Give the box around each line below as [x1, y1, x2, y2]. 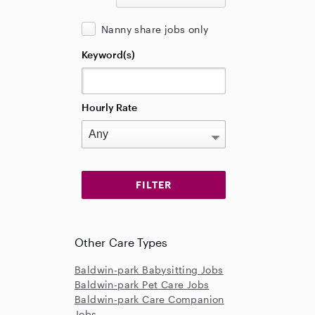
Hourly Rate [82, 101, 137, 113]
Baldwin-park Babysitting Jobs [75, 264, 224, 276]
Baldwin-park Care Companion [75, 293, 224, 305]
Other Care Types [75, 236, 168, 249]
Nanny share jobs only [101, 23, 209, 35]
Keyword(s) [82, 49, 135, 60]
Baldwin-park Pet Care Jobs [75, 278, 210, 290]
